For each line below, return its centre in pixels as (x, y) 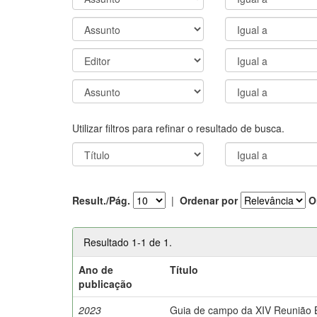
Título (184, 269)
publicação (106, 283)
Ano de (96, 269)
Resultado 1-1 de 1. (128, 242)
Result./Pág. (101, 200)
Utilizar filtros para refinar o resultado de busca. (178, 128)
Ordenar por (209, 200)
